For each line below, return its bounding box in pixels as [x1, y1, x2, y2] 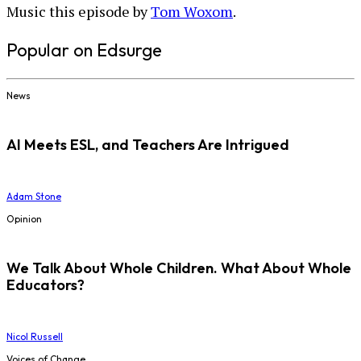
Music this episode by [6, 2, 151, 22]
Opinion [6, 213, 42, 226]
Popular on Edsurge [6, 39, 162, 62]
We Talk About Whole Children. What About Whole [6, 259, 351, 278]
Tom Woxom [151, 2, 233, 22]
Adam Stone [6, 190, 61, 203]
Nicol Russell [6, 330, 63, 343]
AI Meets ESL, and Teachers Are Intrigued [6, 135, 289, 155]
